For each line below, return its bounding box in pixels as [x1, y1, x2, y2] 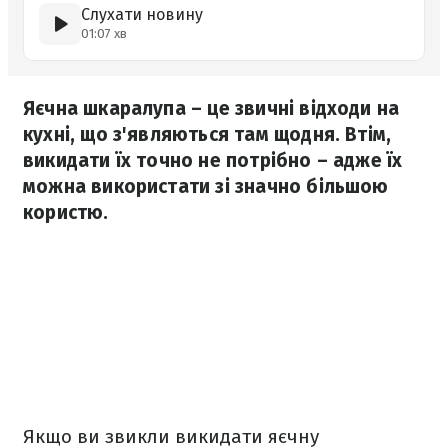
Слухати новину [81, 5, 203, 24]
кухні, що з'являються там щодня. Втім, [23, 123, 392, 146]
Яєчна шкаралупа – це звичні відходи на [23, 97, 400, 120]
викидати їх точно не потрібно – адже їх [23, 149, 403, 172]
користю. [23, 201, 109, 224]
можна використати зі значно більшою [23, 175, 389, 198]
